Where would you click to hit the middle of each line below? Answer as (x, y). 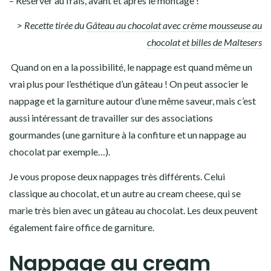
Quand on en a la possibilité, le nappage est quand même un (131, 67)
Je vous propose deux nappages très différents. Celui (117, 177)
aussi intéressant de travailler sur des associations (111, 118)
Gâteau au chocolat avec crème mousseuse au (174, 25)
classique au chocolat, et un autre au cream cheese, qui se (125, 194)
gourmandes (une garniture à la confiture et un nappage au (128, 135)
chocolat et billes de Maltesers (204, 42)
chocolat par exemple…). (60, 152)
